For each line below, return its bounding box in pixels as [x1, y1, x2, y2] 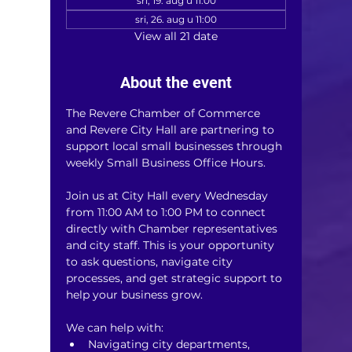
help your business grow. [66, 287, 203, 302]
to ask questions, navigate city [66, 254, 236, 269]
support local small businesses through [66, 138, 285, 153]
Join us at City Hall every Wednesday [66, 188, 271, 203]
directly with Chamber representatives [66, 221, 280, 236]
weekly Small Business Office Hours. [66, 155, 266, 170]
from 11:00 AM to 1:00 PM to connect [66, 204, 269, 219]
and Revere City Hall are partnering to [66, 122, 277, 137]
